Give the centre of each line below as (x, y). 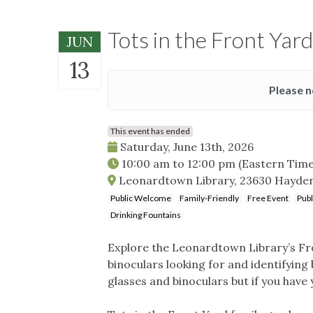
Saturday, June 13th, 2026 (185, 146)
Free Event (268, 198)
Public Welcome (141, 198)
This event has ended (150, 131)
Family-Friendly (209, 198)
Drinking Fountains (146, 214)
